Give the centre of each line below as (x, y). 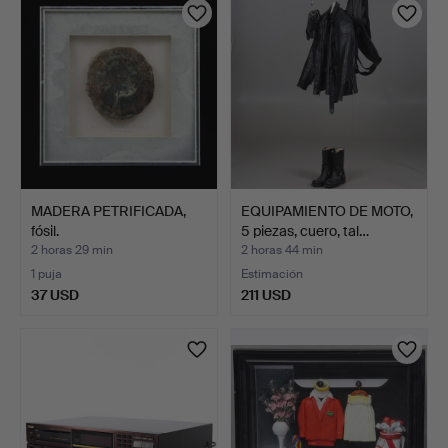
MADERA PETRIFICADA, (108, 210)
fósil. (45, 230)
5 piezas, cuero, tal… (305, 230)
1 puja (46, 273)
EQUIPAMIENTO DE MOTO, (327, 210)
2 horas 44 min (282, 249)
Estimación (272, 273)
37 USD (55, 294)
